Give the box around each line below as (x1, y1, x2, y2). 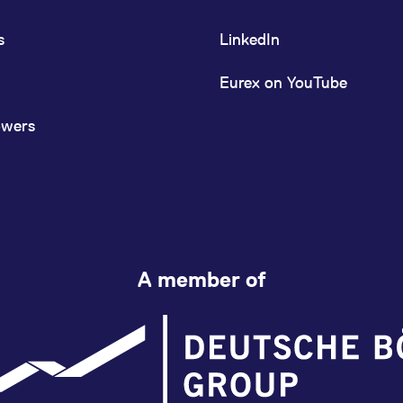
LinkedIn (219, 30, 280, 49)
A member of (137, 267, 266, 291)
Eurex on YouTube (219, 73, 347, 92)
